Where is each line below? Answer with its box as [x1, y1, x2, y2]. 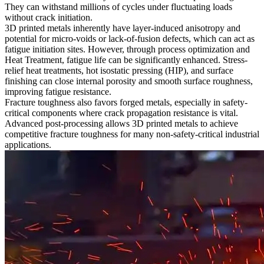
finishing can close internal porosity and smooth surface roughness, [5, 75, 253, 86]
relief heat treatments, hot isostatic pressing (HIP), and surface [5, 65, 233, 75]
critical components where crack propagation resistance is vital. [5, 107, 238, 118]
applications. [5, 139, 51, 150]
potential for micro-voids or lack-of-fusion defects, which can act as [5, 33, 255, 44]
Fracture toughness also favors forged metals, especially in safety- [5, 97, 247, 107]
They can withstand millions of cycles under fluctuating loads [5, 1, 232, 12]
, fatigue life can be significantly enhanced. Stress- [62, 54, 247, 65]
